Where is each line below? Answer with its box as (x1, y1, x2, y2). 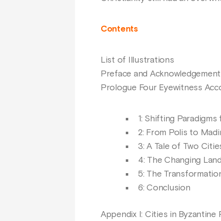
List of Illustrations (101, 56, 174, 65)
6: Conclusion (138, 183, 190, 192)
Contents (101, 25, 138, 34)
